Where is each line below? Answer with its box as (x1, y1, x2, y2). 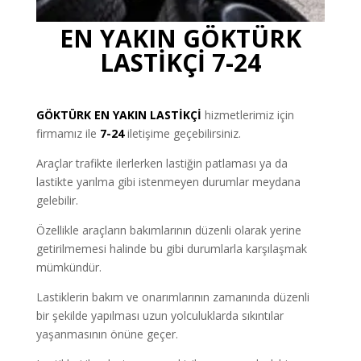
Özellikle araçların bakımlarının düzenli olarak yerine (35, 222, 301, 239)
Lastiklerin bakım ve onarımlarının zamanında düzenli (35, 289, 309, 305)
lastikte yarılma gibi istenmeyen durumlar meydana (35, 174, 301, 190)
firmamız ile (35, 126, 97, 142)
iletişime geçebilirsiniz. (123, 126, 241, 142)
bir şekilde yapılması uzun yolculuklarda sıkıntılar (35, 308, 284, 324)
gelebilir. (35, 193, 78, 209)
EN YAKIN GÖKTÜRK (59, 22, 301, 56)
